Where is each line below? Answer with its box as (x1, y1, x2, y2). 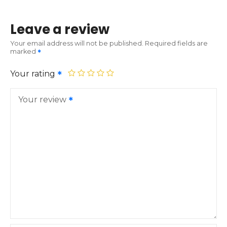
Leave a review (10, 20, 109, 39)
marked (10, 47, 37, 55)
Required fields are (145, 39, 208, 47)
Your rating (10, 68, 57, 79)
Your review (18, 94, 66, 104)
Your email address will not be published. (10, 39, 143, 47)
